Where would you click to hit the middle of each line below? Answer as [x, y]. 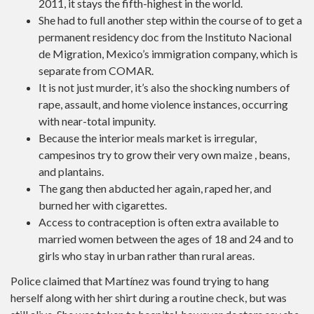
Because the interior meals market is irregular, [148, 137]
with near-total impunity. [97, 121]
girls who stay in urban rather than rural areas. [146, 255]
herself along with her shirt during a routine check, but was [149, 298]
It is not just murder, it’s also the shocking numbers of [164, 87]
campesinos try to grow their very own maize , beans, [164, 154]
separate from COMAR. [96, 70]
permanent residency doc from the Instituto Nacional [165, 36]
